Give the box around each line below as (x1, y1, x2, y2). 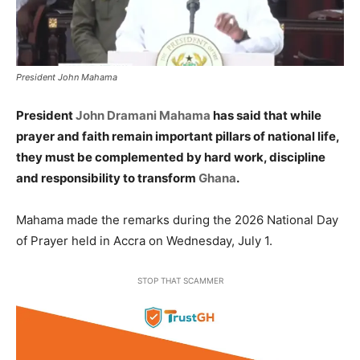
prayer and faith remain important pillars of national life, (16, 129, 339, 145)
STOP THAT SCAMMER (137, 276, 223, 286)
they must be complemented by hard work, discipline (16, 149, 325, 166)
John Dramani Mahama (76, 108, 211, 124)
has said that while (211, 108, 321, 124)
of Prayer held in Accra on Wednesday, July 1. (16, 233, 272, 249)
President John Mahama (16, 72, 117, 84)
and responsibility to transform (16, 170, 198, 186)
